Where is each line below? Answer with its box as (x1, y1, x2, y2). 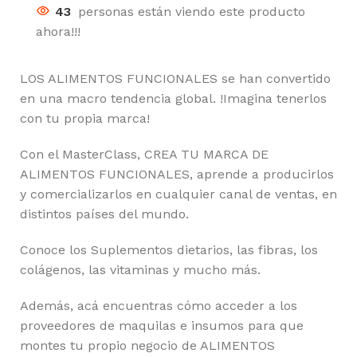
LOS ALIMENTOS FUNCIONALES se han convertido (20, 70, 331, 86)
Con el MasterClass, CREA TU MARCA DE (20, 146, 269, 162)
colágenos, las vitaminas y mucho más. (20, 261, 261, 277)
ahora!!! (36, 23, 80, 39)
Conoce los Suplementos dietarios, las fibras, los (20, 241, 318, 257)
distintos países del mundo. (20, 206, 189, 222)
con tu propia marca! (20, 110, 150, 126)
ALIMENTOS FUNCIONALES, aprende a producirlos (20, 166, 334, 182)
